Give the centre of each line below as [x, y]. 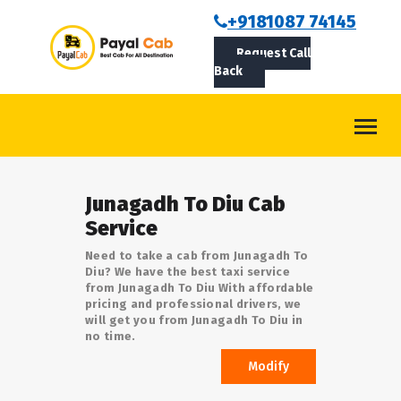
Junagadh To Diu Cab [185, 204]
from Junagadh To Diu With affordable [200, 288]
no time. [111, 336]
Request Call [273, 53]
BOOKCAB [47, 19]
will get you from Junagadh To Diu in [194, 320]
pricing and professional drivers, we [193, 304]
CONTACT [44, 137]
